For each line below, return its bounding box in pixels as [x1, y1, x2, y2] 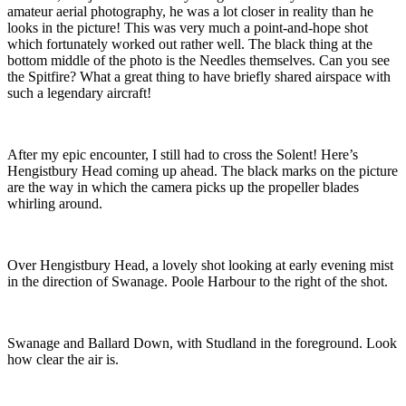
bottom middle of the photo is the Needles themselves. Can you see [7, 53, 390, 69]
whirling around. [7, 196, 102, 212]
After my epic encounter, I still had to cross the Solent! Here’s [7, 147, 358, 163]
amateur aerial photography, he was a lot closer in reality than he [7, 4, 373, 20]
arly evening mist [295, 257, 393, 274]
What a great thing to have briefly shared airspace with [80, 69, 391, 85]
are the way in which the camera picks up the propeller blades [7, 179, 359, 196]
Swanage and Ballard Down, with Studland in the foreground [7, 335, 359, 352]
